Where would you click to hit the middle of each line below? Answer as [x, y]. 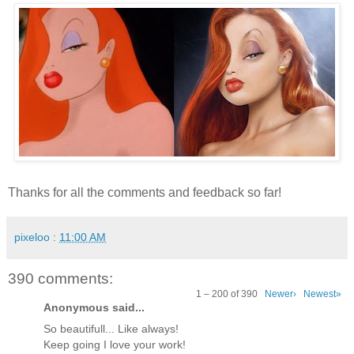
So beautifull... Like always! [111, 328]
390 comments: [60, 279]
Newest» [322, 294]
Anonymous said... [94, 307]
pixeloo [32, 237]
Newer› [281, 294]
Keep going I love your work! [115, 344]
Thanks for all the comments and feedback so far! [145, 193]
